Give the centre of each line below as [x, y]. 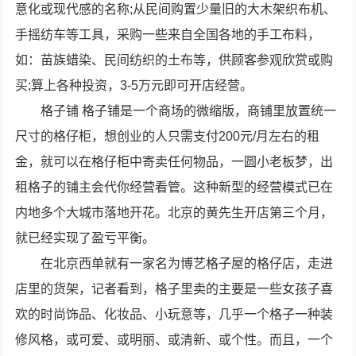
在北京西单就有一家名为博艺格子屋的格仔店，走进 [187, 263]
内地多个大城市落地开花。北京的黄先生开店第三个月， [174, 213]
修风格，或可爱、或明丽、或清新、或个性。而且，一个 [174, 340]
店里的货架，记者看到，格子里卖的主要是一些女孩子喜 [174, 289]
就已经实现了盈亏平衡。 [85, 238]
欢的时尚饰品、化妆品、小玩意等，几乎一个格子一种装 [174, 314]
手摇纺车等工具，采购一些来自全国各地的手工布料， [168, 35]
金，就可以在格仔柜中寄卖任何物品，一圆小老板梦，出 [174, 162]
